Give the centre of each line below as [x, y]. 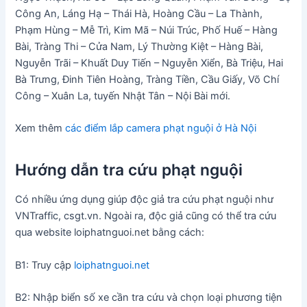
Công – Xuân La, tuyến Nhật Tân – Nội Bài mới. [123, 96]
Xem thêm [40, 128]
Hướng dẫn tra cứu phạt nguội [129, 170]
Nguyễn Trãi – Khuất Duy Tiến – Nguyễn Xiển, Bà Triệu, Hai [149, 63]
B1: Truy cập [45, 265]
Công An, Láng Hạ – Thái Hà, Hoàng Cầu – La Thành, [139, 14]
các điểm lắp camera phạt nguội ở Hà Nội [161, 128]
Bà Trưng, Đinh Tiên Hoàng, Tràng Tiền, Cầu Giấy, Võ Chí [147, 80]
